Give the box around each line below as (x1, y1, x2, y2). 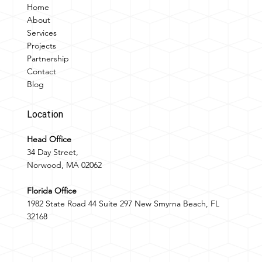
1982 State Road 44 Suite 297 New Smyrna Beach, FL (27, 198, 220, 209)
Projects (26, 40, 56, 51)
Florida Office (27, 185, 77, 196)
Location (27, 109, 64, 120)
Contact (26, 65, 56, 77)
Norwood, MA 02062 (27, 160, 102, 171)
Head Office (27, 134, 72, 145)
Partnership (26, 53, 69, 64)
